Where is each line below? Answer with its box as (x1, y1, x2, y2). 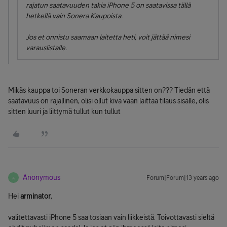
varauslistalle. (26, 44, 67, 52)
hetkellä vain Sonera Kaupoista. (26, 12, 123, 20)
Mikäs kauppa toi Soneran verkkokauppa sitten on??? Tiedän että (8, 86, 210, 94)
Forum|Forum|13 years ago (146, 174, 219, 181)
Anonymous (23, 173, 60, 181)
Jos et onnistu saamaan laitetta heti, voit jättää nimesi (26, 33, 190, 41)
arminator (20, 192, 51, 200)
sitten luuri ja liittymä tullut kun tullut (8, 107, 121, 116)
